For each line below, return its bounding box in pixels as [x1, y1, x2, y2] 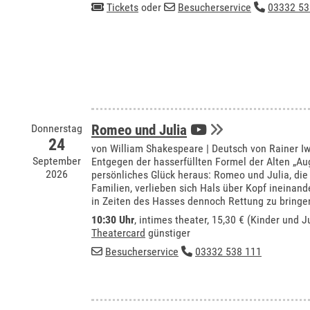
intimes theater [139, 213, 207, 226]
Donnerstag [31, 122, 82, 135]
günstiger [145, 226, 190, 239]
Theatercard [91, 226, 145, 239]
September [33, 154, 81, 167]
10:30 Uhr [91, 213, 134, 226]
